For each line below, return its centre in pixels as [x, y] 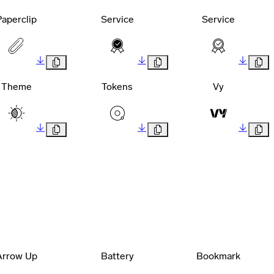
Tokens [117, 86]
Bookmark [219, 256]
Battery [117, 256]
